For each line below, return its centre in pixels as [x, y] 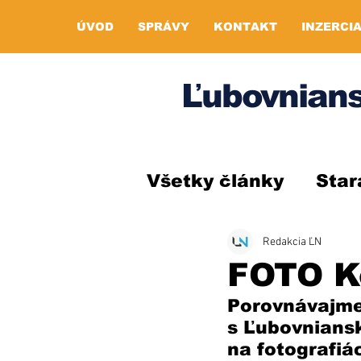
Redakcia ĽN [292, 242]
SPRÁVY [164, 27]
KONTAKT [245, 27]
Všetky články [215, 180]
